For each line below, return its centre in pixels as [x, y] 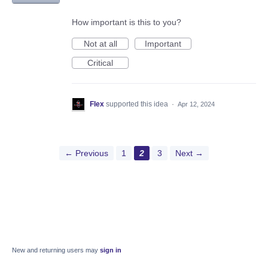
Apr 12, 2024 [196, 104]
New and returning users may [56, 250]
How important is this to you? [127, 22]
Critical [100, 63]
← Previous [86, 153]
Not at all [100, 43]
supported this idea [138, 104]
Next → [189, 153]
